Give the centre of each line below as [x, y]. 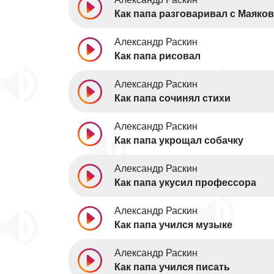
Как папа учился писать [172, 267]
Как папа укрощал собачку [179, 140]
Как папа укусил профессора [185, 183]
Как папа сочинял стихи [172, 98]
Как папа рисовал [157, 56]
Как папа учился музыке [173, 225]
